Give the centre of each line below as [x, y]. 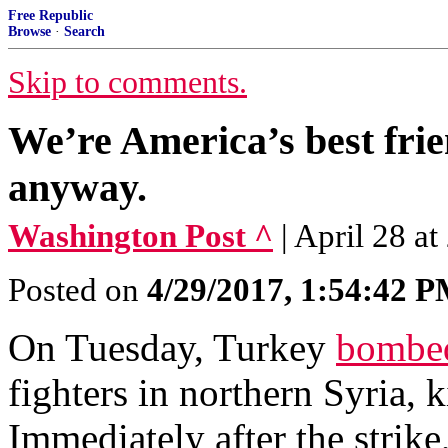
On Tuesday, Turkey [172, 347]
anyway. [77, 187]
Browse [29, 31]
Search [84, 31]
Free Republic [50, 15]
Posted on [77, 290]
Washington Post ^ [140, 236]
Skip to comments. [127, 82]
